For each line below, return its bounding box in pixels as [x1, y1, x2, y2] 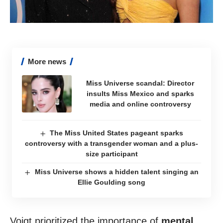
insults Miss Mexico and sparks [86, 89, 194, 98]
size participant [85, 149, 138, 158]
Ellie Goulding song [78, 178, 145, 186]
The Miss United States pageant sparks [50, 128, 184, 137]
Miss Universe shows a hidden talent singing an [34, 167, 199, 176]
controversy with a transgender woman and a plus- [25, 139, 198, 147]
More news [28, 57, 66, 66]
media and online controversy [89, 100, 191, 108]
